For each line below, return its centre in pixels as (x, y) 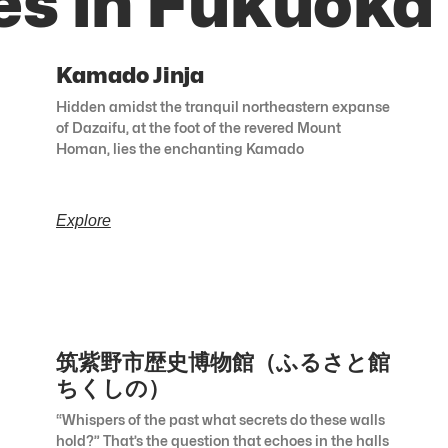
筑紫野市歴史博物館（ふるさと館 (222, 362)
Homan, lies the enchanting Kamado (179, 149)
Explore (83, 221)
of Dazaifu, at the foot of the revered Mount (198, 128)
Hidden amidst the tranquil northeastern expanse (222, 107)
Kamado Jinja (129, 75)
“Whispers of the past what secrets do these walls (220, 420)
